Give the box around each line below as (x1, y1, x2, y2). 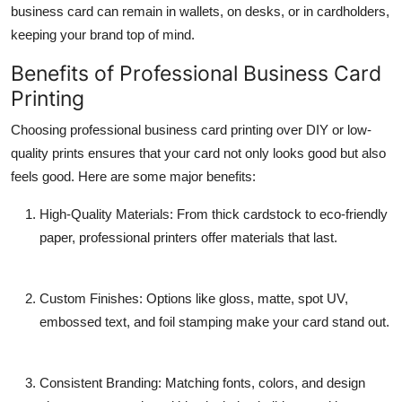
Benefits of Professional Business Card (11, 59, 381, 86)
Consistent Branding (39, 374, 158, 390)
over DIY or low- (273, 121, 371, 137)
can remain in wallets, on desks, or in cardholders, (93, 3, 389, 19)
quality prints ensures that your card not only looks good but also (11, 144, 386, 161)
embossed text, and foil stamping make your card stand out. (39, 313, 389, 329)
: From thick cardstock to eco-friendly (170, 205, 388, 222)
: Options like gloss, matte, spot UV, (139, 290, 348, 306)
